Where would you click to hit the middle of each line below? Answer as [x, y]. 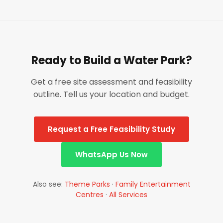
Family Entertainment [153, 184]
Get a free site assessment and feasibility [111, 82]
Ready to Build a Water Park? [111, 60]
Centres [90, 195]
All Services [128, 195]
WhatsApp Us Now [111, 155]
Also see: [49, 184]
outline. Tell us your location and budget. [111, 94]
